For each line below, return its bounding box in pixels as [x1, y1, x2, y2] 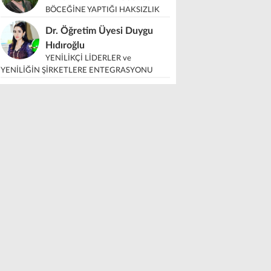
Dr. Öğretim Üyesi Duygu [45, 26, 153, 36]
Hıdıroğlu [45, 41, 85, 50]
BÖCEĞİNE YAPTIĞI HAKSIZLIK [45, 6, 160, 14]
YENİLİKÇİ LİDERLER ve [45, 54, 131, 62]
